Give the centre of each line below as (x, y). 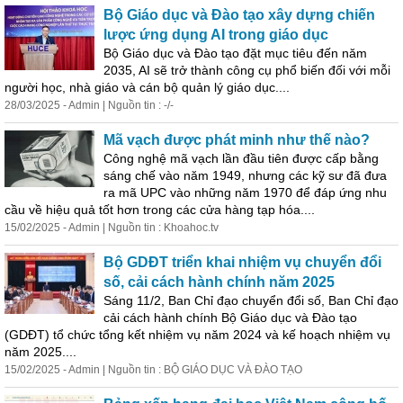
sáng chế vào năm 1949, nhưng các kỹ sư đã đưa (245, 175)
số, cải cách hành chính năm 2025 (219, 282)
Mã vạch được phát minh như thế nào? (237, 140)
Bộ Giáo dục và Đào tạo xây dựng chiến (239, 15)
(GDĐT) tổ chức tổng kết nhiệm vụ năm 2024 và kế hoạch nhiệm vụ (197, 335)
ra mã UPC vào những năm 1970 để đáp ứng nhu (245, 193)
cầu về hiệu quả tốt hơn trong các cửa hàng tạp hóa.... (160, 210)
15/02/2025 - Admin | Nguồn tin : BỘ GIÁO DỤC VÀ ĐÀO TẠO (153, 370)
